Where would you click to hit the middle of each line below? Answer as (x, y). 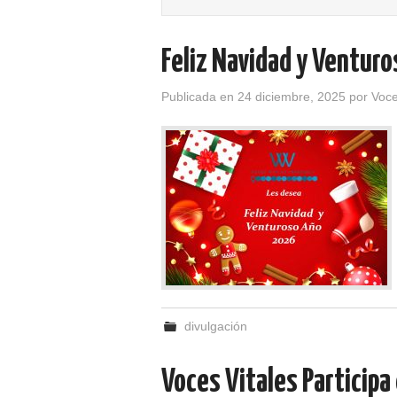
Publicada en (199, 97)
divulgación (216, 326)
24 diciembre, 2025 (292, 97)
